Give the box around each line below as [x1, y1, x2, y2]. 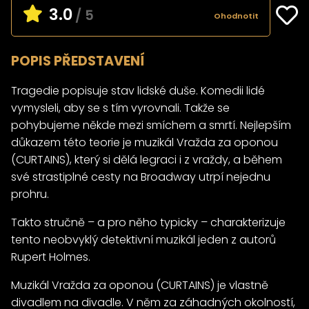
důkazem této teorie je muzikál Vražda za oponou [11, 134, 278, 150]
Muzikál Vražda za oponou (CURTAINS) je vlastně [11, 277, 268, 293]
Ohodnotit [214, 10, 259, 21]
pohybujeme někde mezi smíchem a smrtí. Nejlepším [11, 117, 291, 133]
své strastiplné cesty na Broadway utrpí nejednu [11, 168, 270, 185]
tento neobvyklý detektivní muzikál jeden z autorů [11, 231, 276, 248]
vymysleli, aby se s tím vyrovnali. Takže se [11, 99, 230, 116]
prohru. [11, 186, 49, 202]
